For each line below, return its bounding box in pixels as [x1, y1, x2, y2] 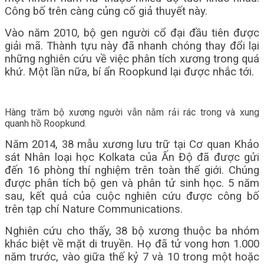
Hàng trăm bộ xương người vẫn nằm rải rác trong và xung [5, 107, 259, 118]
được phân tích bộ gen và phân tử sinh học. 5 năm [5, 177, 259, 190]
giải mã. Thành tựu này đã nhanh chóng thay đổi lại [5, 39, 259, 52]
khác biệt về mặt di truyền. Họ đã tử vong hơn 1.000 [5, 237, 259, 250]
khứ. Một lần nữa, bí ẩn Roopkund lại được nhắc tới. [5, 65, 254, 78]
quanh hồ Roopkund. [5, 118, 89, 129]
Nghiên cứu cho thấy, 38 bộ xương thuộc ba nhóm [5, 225, 259, 237]
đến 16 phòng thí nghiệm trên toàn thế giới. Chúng [5, 164, 259, 177]
